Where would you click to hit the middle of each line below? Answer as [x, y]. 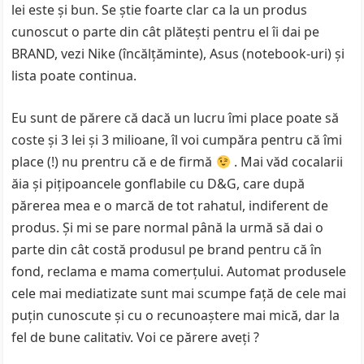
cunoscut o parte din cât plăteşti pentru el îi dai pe [166, 32]
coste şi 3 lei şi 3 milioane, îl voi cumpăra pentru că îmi [177, 140]
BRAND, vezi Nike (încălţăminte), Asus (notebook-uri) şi [178, 54]
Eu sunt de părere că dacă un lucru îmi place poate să [175, 118]
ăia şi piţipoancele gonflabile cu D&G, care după [158, 184]
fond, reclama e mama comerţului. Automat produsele [179, 271]
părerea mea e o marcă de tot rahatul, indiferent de [170, 206]
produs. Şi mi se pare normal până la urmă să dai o [168, 227]
